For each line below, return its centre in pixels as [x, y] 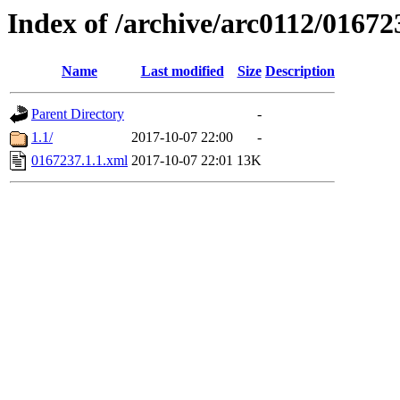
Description [300, 71]
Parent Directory [78, 114]
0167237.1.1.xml [79, 161]
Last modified [182, 71]
